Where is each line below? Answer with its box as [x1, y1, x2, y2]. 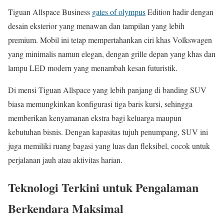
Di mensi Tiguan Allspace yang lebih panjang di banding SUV [8, 84, 206, 95]
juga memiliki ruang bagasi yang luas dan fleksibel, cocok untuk [8, 140, 210, 151]
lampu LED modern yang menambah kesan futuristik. [8, 62, 177, 73]
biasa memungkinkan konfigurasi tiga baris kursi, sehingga [8, 98, 192, 109]
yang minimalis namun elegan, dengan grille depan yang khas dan [8, 48, 215, 59]
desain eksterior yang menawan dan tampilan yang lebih [8, 20, 184, 31]
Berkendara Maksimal [8, 199, 123, 217]
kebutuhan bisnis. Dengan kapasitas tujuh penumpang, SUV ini [8, 126, 208, 137]
